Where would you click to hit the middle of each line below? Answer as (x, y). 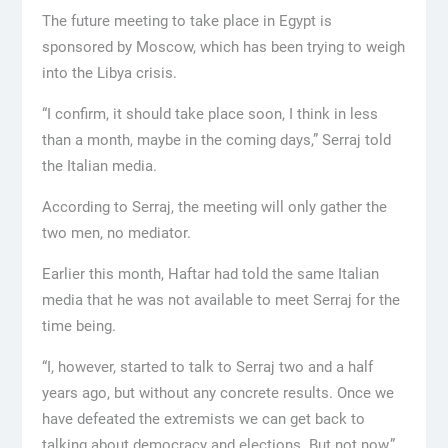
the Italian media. (99, 166)
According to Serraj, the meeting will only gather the (214, 207)
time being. (78, 326)
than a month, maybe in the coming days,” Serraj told (216, 140)
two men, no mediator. (116, 233)
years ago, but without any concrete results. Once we (217, 393)
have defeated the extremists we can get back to (203, 419)
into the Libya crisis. (109, 73)
